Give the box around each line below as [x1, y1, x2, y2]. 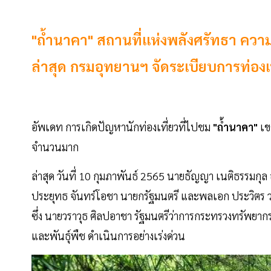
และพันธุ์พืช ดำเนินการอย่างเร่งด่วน [31, 229, 185, 243]
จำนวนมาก [31, 140, 81, 154]
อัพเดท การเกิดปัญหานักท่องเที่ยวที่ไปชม [31, 120, 211, 134]
